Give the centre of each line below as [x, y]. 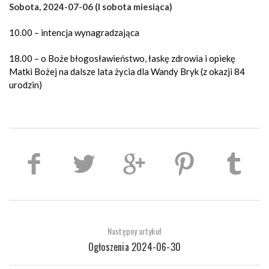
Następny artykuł [134, 231]
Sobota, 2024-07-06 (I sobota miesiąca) [91, 7]
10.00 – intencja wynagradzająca [74, 32]
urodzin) [26, 85]
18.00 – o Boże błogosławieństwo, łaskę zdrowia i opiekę [122, 58]
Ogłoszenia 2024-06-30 [134, 247]
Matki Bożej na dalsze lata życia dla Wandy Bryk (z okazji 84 [127, 71]
